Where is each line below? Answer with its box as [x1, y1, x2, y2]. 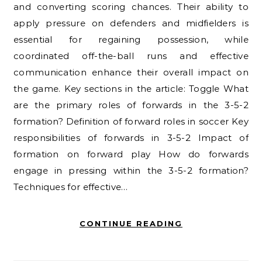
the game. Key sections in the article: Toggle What [13, 83, 249, 95]
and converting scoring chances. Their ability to [13, 1, 249, 13]
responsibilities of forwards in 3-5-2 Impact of [13, 132, 249, 144]
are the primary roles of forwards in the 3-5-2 [13, 99, 249, 111]
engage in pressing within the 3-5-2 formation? [13, 165, 249, 177]
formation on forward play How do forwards [13, 149, 249, 160]
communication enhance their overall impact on [13, 67, 249, 78]
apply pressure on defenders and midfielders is [13, 18, 249, 29]
